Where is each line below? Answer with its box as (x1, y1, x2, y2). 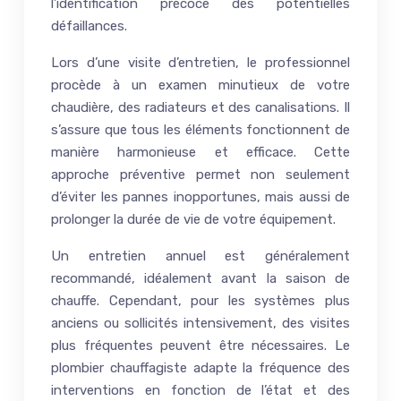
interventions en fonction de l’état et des (51, 381, 350, 398)
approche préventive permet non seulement (51, 166, 350, 183)
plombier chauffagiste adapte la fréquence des (51, 359, 350, 376)
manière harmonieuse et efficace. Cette (51, 143, 350, 160)
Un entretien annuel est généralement (51, 247, 350, 264)
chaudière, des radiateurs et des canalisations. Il (51, 98, 350, 115)
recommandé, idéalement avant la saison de (51, 269, 350, 286)
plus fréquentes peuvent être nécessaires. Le (51, 337, 350, 354)
